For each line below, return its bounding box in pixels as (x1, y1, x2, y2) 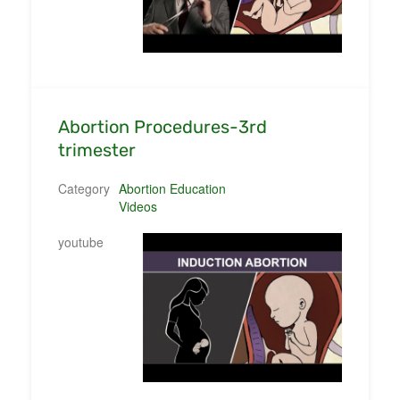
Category (58, 179, 110, 197)
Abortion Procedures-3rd (58, 115, 267, 137)
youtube (58, 232, 104, 251)
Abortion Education (118, 179, 226, 197)
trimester (58, 138, 136, 161)
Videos (118, 196, 157, 215)
